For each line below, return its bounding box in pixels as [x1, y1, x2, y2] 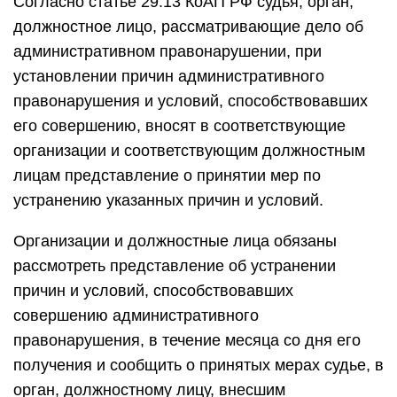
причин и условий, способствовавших [13, 282, 293, 300]
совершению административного [13, 307, 259, 324]
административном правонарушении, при [13, 43, 322, 60]
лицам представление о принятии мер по [13, 167, 321, 184]
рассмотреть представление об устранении [13, 257, 336, 275]
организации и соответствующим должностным [13, 142, 365, 160]
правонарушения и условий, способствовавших [13, 92, 368, 110]
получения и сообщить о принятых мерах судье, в [13, 356, 384, 374]
